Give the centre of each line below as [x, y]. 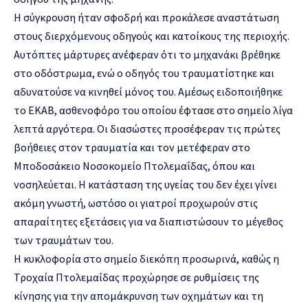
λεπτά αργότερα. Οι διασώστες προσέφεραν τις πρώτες [147, 128]
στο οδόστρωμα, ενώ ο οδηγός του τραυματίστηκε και [144, 73]
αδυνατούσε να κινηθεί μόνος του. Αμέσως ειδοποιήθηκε [148, 91]
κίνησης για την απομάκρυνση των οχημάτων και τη [139, 295]
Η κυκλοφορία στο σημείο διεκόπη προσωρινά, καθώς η [146, 258]
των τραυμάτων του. [64, 240]
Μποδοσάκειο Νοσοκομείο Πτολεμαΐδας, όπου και [134, 165]
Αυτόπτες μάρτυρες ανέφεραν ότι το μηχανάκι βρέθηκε [147, 54]
